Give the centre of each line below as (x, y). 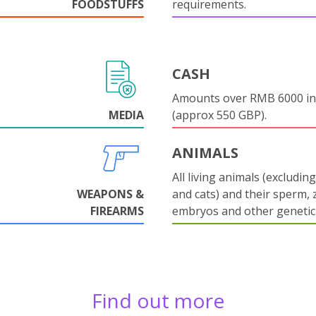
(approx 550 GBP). (219, 115)
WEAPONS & (110, 194)
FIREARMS (117, 211)
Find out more (158, 300)
